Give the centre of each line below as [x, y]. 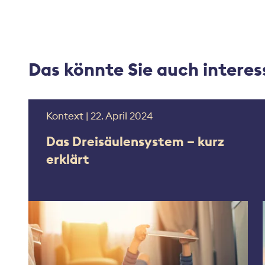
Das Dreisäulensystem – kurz [135, 142]
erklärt [68, 159]
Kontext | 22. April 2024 [99, 116]
